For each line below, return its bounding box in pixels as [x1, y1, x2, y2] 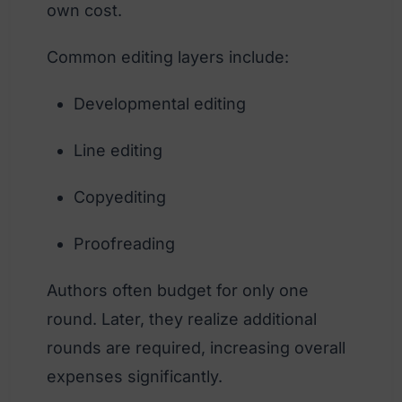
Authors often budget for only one [47, 280, 309, 300]
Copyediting [74, 187, 166, 206]
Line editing [74, 140, 162, 160]
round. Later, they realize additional [47, 309, 317, 328]
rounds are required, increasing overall [47, 337, 345, 357]
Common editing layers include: [47, 47, 289, 66]
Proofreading [74, 233, 175, 253]
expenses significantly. [47, 366, 223, 386]
